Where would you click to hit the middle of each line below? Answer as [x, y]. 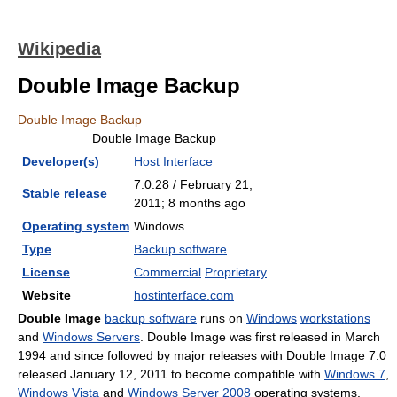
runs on [222, 318]
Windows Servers [91, 337]
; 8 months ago [203, 203]
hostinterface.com [184, 295]
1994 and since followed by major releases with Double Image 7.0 [202, 355]
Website [47, 295]
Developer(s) [61, 161]
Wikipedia [59, 49]
